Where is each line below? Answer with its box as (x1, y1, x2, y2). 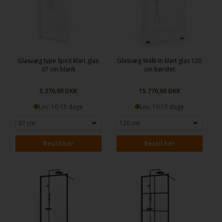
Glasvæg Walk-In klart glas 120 (117, 56, 202, 65)
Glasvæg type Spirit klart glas (18, 56, 99, 65)
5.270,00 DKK (39, 86, 78, 95)
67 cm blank (41, 64, 75, 73)
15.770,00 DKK (138, 86, 180, 95)
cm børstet (144, 64, 175, 73)
